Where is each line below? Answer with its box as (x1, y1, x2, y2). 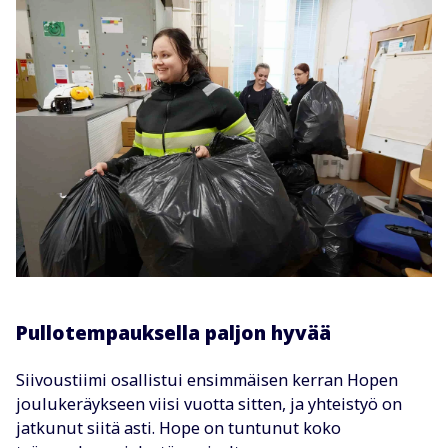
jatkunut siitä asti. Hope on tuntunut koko (16, 416, 341, 439)
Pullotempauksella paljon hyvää (16, 319, 331, 346)
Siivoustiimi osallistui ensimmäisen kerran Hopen (16, 368, 398, 391)
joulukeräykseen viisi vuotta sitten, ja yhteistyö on (16, 392, 402, 415)
